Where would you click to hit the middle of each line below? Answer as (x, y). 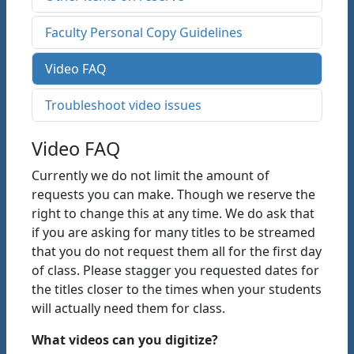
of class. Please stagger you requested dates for (175, 270)
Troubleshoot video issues (123, 105)
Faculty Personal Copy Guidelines (144, 32)
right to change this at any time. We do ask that (173, 213)
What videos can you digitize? (125, 340)
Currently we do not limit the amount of (151, 175)
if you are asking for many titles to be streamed (173, 232)
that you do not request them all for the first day (177, 251)
